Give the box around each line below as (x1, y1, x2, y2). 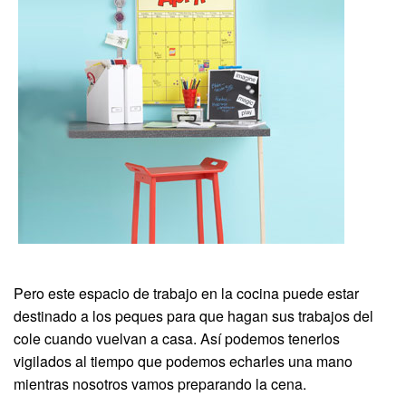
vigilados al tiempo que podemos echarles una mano (14, 350, 353, 372)
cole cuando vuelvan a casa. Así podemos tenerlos (14, 327, 340, 349)
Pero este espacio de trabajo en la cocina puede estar (14, 282, 359, 304)
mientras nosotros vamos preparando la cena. (14, 372, 306, 394)
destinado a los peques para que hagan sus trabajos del (14, 304, 373, 326)
